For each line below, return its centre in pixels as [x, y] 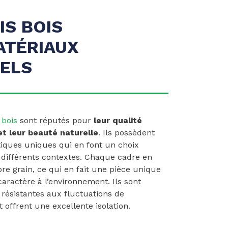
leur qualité [118, 121]
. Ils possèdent [126, 133]
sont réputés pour [55, 121]
